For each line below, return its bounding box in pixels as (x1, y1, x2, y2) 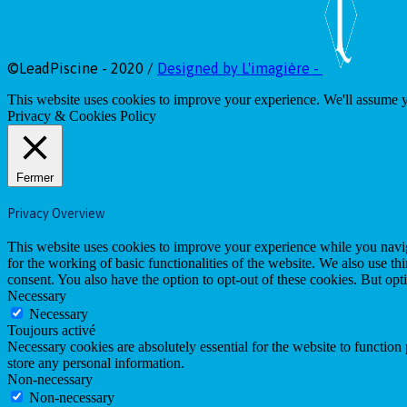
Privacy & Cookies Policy (7, 108, 156, 124)
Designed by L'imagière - (157, 60, 323, 77)
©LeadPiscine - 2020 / (7, 60, 157, 77)
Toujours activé (7, 323, 95, 339)
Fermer (16, 171, 54, 185)
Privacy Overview (7, 205, 104, 221)
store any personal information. (7, 355, 184, 372)
